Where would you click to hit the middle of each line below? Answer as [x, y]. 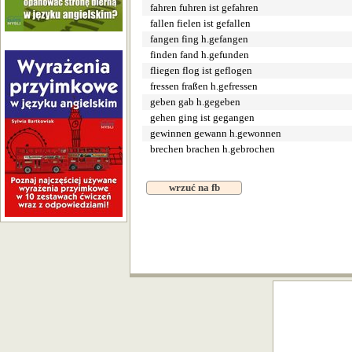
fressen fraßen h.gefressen [204, 86]
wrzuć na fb [194, 187]
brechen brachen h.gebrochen [213, 149]
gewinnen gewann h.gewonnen [216, 133]
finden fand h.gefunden [200, 55]
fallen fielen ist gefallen [200, 23]
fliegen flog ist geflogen [201, 70]
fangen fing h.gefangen [199, 39]
